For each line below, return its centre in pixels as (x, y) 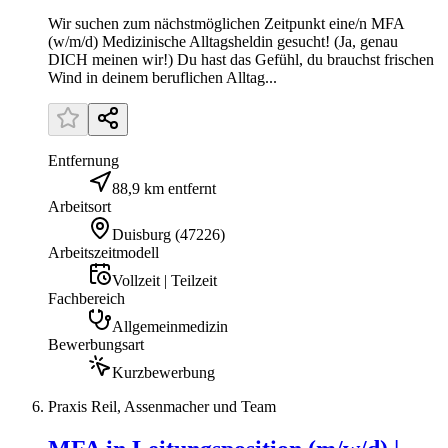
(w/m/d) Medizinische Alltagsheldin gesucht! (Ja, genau (223, 41)
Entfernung (83, 160)
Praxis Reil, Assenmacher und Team (162, 406)
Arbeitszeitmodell (103, 252)
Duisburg (141, 234)
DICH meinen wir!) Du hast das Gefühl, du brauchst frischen (241, 59)
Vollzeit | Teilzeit (164, 280)
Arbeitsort (79, 206)
